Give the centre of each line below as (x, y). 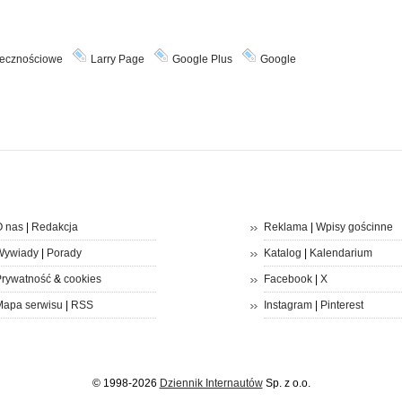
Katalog (282, 253)
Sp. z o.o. (286, 383)
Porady (64, 253)
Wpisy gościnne (354, 227)
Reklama (285, 227)
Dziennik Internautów (211, 383)
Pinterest (341, 305)
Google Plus (202, 59)
